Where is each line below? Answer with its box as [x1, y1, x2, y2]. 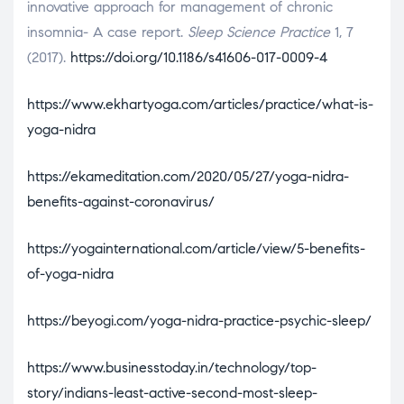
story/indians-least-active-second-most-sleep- [27, 383, 317, 401]
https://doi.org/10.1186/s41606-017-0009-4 [70, 48, 327, 66]
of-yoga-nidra [27, 264, 114, 282]
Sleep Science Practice [188, 23, 330, 41]
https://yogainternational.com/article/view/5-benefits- [27, 239, 365, 257]
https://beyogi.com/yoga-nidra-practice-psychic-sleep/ [27, 311, 372, 329]
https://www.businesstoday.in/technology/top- [27, 358, 317, 376]
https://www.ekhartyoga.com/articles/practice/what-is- [27, 95, 373, 113]
